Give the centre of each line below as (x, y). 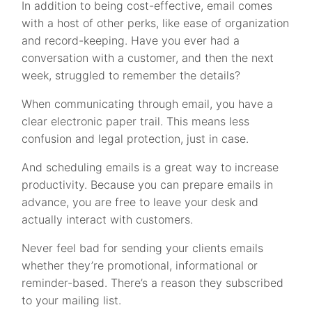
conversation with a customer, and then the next (148, 58)
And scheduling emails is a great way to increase (150, 167)
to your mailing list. (72, 301)
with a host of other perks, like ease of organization (156, 23)
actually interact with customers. (108, 220)
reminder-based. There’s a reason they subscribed (153, 283)
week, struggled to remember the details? (131, 76)
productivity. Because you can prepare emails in (148, 185)
